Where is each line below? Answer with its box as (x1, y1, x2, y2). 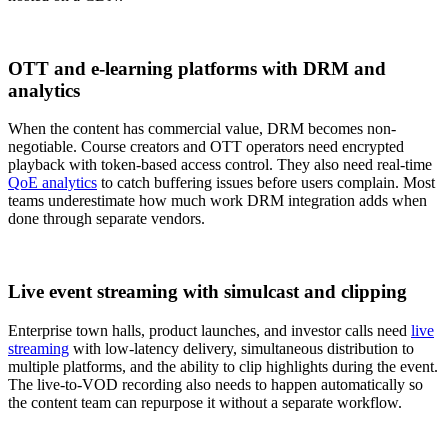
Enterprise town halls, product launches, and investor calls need (8, 321, 411, 339)
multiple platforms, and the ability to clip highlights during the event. (8, 357, 438, 375)
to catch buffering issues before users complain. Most (97, 174, 435, 192)
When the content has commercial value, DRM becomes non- (8, 120, 396, 138)
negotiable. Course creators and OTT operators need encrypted (8, 138, 404, 156)
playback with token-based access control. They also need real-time (8, 156, 432, 174)
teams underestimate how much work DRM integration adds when (8, 192, 427, 210)
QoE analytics (8, 174, 97, 192)
